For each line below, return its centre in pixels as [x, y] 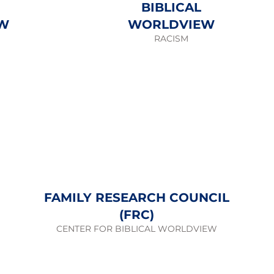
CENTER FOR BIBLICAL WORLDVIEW [137, 229]
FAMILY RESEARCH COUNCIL [137, 198]
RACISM [171, 39]
